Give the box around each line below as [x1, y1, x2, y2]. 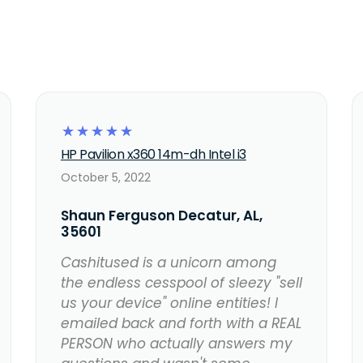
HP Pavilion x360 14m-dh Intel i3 [60, 145, 246, 164]
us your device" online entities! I [60, 293, 278, 314]
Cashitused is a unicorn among [60, 253, 276, 273]
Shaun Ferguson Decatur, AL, [60, 206, 263, 226]
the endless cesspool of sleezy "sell [60, 273, 302, 293]
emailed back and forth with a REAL [60, 314, 301, 334]
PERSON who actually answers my [60, 334, 293, 354]
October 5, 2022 [60, 169, 151, 186]
